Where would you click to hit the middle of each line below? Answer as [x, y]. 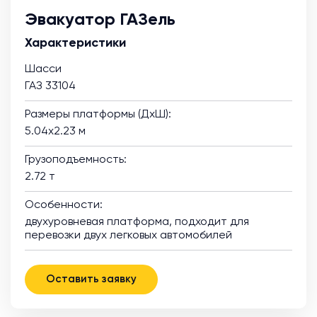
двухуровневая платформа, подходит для [137, 222]
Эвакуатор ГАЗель [100, 19]
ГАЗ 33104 [50, 86]
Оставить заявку [119, 279]
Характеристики [75, 43]
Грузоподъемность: [76, 160]
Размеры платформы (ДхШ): [98, 114]
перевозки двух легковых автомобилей [128, 235]
